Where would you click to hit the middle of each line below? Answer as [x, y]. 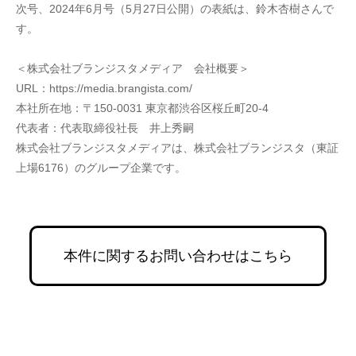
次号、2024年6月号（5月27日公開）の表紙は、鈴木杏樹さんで [175, 9]
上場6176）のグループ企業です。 [101, 168]
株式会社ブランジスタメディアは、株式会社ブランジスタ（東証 [177, 148]
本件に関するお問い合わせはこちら [178, 256]
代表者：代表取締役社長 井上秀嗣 [105, 128]
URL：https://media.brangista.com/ [104, 88]
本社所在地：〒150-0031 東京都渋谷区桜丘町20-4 [142, 108]
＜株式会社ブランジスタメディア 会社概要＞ [133, 68]
